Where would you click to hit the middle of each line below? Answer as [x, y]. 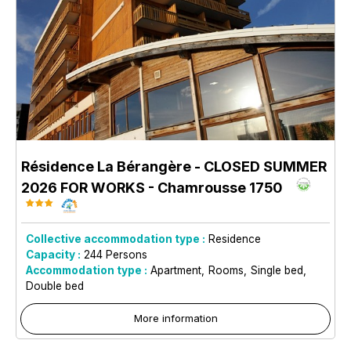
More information [175, 318]
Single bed [277, 270]
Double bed [55, 286]
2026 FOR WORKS [83, 187]
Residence [235, 239]
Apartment [176, 270]
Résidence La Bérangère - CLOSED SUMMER [174, 166]
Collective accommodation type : [116, 239]
